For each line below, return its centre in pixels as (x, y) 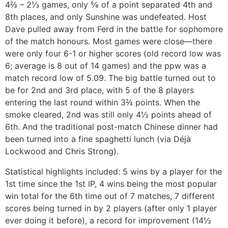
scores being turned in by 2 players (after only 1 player (111, 208)
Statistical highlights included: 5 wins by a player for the (113, 171)
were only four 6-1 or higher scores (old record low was (113, 53)
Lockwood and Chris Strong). (62, 151)
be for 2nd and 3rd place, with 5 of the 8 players (99, 90)
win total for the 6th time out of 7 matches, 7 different (110, 196)
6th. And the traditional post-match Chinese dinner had (111, 126)
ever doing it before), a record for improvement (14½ (108, 220)
